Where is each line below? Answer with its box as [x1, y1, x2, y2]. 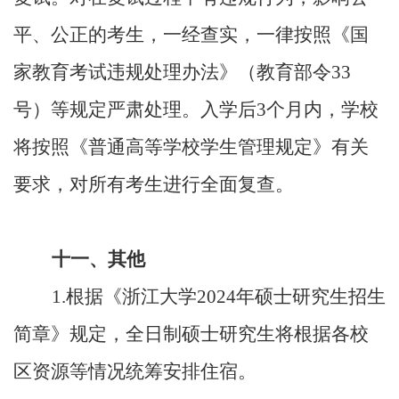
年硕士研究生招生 [236, 286, 386, 307]
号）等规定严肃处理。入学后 [13, 99, 256, 120]
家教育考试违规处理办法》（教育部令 [13, 61, 331, 83]
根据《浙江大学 [66, 286, 197, 307]
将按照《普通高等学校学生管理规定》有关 [13, 136, 369, 158]
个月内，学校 [266, 99, 379, 120]
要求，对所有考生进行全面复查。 [13, 174, 294, 195]
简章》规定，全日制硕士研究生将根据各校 [13, 323, 369, 345]
